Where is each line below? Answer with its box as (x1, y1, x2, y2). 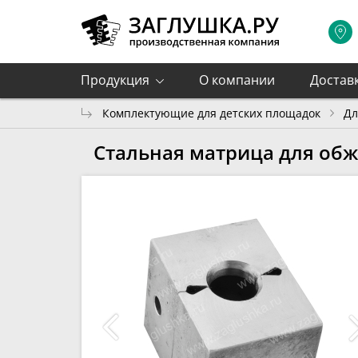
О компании (199, 71, 275, 89)
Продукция (81, 71, 149, 89)
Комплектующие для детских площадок (102, 105, 320, 121)
